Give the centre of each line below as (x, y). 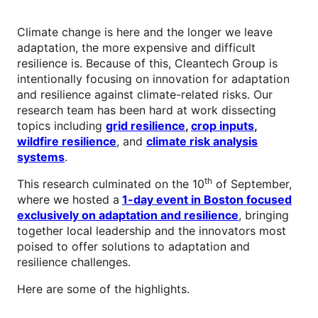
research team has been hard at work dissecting (147, 110)
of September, (252, 183)
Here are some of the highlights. (103, 289)
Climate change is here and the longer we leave (145, 32)
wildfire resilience (67, 141)
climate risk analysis (202, 141)
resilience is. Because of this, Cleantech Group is (147, 63)
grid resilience (146, 125)
